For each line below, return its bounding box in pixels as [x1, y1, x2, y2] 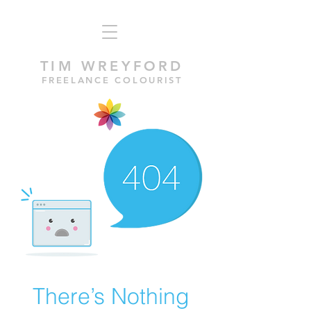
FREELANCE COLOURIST [42, 74, 183, 85]
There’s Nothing [33, 283, 190, 310]
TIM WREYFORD [40, 58, 184, 74]
